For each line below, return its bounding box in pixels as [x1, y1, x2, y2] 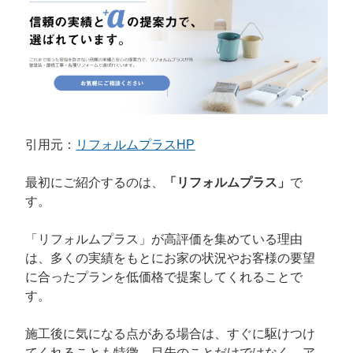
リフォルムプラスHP [76, 138, 195, 152]
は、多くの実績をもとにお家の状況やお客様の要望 [25, 251, 316, 266]
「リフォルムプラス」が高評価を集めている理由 [25, 232, 303, 247]
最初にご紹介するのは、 [25, 176, 165, 190]
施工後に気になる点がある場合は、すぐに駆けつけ [25, 327, 316, 341]
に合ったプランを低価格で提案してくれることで [25, 270, 303, 284]
